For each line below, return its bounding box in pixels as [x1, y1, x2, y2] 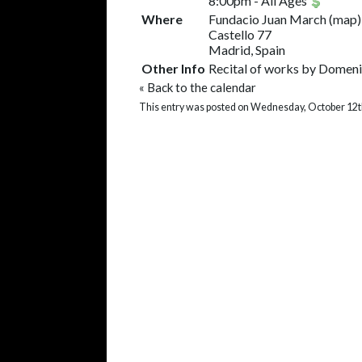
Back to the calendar [147, 80, 256, 95]
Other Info [141, 61, 205, 76]
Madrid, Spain [208, 42, 285, 57]
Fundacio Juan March [208, 11, 326, 27]
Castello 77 [208, 27, 271, 42]
